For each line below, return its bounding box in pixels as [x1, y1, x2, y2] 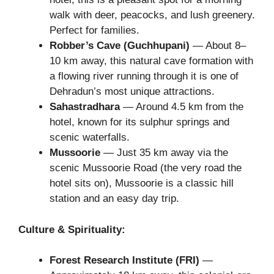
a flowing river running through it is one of [50, 70, 239, 83]
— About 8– [190, 40, 246, 52]
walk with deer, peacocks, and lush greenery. [50, 9, 255, 21]
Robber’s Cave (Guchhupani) [50, 40, 190, 52]
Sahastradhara [50, 101, 120, 113]
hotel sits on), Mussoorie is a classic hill [50, 177, 234, 190]
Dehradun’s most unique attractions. [50, 86, 215, 98]
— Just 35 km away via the [100, 147, 228, 159]
